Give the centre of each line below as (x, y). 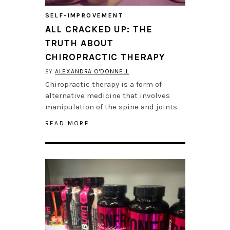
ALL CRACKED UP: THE (99, 30)
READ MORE (67, 123)
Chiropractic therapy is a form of (103, 84)
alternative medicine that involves (107, 96)
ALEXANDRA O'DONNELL (92, 72)
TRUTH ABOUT (79, 43)
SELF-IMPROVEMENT (84, 16)
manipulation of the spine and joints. (112, 107)
